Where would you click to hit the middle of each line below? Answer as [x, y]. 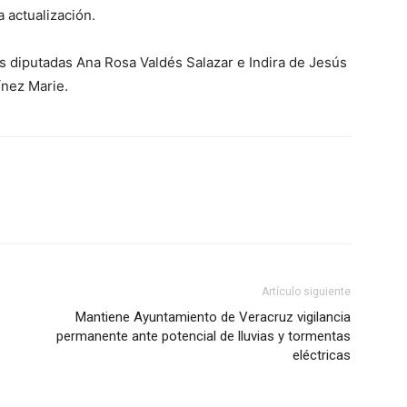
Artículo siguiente [306, 292]
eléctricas [322, 355]
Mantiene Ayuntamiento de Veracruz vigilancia [213, 317]
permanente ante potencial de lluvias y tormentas [203, 336]
